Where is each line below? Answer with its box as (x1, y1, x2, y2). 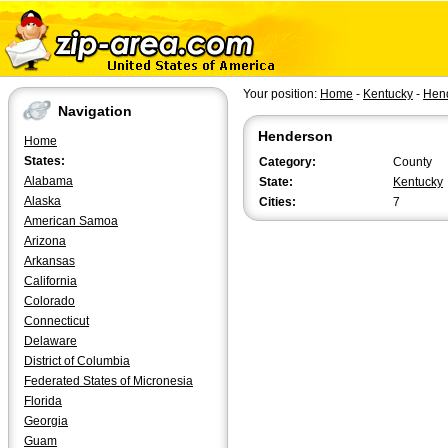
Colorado (24, 294, 75, 308)
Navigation (58, 103, 132, 120)
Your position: (243, 87, 320, 101)
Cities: (259, 195, 296, 209)
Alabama (24, 174, 73, 188)
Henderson (258, 128, 333, 144)
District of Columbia (24, 354, 130, 368)
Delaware (24, 334, 77, 348)
